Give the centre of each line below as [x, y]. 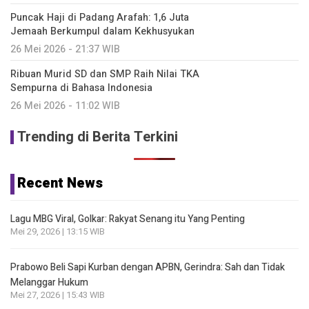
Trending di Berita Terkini [98, 137]
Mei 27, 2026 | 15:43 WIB [58, 295]
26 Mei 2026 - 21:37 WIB [65, 49]
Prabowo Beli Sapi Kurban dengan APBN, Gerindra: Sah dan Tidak [148, 267]
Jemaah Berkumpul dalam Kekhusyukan [102, 31]
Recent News [60, 183]
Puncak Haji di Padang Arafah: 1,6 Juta [100, 18]
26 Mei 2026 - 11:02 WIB [65, 106]
